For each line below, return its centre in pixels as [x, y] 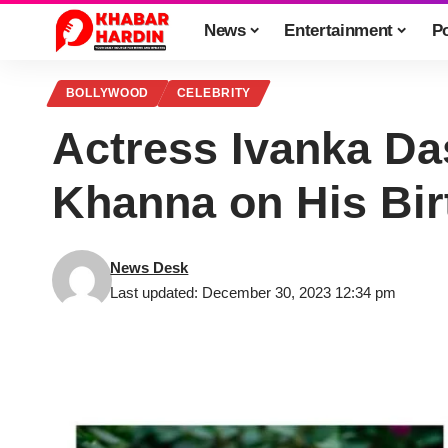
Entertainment [338, 30]
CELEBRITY [214, 93]
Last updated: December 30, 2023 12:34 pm [253, 293]
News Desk [149, 268]
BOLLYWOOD [107, 93]
